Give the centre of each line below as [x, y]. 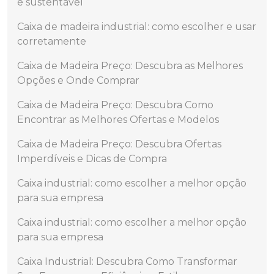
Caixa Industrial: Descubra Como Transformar [127, 261]
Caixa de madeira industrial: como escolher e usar [137, 27]
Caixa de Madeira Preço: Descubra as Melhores [130, 66]
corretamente [52, 41]
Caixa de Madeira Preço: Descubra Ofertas [119, 144]
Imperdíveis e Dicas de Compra [92, 159]
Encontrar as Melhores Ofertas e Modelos [118, 120]
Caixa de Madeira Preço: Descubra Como [115, 105]
